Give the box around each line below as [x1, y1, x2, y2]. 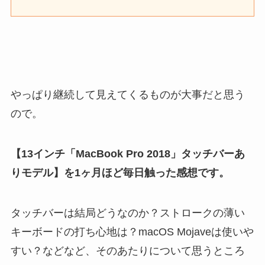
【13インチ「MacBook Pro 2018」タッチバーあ [10, 148, 245, 160]
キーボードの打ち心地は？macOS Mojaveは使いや [10, 226, 254, 238]
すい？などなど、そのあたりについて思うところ [10, 245, 245, 257]
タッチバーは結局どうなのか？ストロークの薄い [10, 207, 245, 219]
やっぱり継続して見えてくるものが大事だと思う [10, 89, 245, 101]
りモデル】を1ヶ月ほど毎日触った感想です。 [10, 167, 230, 179]
